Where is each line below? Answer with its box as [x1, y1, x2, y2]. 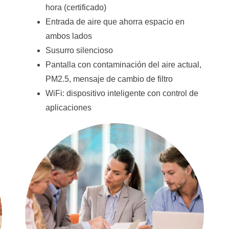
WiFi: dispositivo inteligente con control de [45, 89, 199, 98]
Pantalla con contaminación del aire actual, [45, 60, 202, 69]
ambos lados [45, 32, 93, 40]
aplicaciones [45, 103, 92, 112]
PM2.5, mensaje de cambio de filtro [45, 75, 173, 83]
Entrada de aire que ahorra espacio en [45, 17, 185, 26]
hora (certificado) [45, 3, 107, 12]
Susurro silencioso [45, 46, 113, 55]
